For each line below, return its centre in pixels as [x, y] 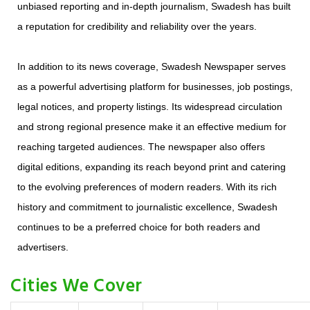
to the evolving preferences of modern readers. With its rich [147, 187]
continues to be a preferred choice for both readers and [139, 227]
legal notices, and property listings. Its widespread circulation [150, 107]
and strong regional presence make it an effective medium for [152, 127]
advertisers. [43, 247]
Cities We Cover [76, 287]
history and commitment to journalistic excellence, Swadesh [147, 207]
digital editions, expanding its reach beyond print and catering [152, 167]
